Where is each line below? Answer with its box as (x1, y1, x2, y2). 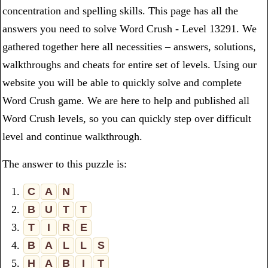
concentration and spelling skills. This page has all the (2, 5, 238, 17)
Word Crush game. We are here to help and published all (2, 95, 249, 106)
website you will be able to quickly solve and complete (2, 77, 242, 89)
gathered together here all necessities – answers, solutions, (2, 41, 256, 53)
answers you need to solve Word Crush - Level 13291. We (2, 23, 257, 35)
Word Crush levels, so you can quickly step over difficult (2, 112, 251, 124)
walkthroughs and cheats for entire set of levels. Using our (2, 59, 257, 71)
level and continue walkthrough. (2, 130, 142, 142)
